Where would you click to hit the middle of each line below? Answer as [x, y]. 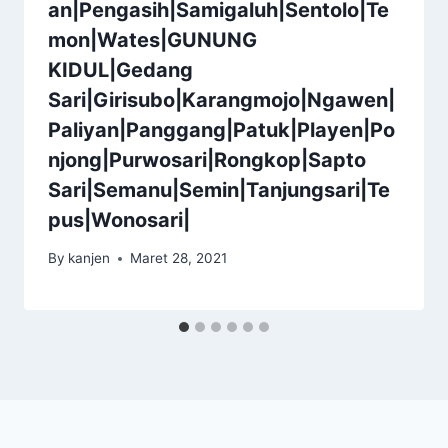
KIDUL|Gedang [120, 69]
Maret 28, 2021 [179, 258]
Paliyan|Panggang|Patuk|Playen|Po [221, 129]
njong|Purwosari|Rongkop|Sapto [207, 159]
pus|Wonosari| [119, 219]
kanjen [89, 258]
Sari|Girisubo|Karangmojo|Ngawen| [221, 99]
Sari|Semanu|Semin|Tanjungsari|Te [219, 189]
